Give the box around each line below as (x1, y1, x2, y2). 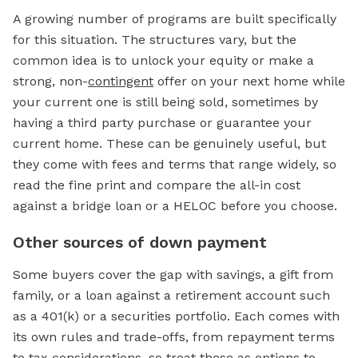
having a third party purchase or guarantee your (13, 115, 312, 131)
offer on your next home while (153, 74, 345, 89)
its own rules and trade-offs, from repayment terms (13, 329, 335, 345)
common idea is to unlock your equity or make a (13, 53, 314, 69)
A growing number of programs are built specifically (13, 11, 336, 27)
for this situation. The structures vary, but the (13, 32, 296, 48)
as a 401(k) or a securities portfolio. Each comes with (13, 308, 340, 324)
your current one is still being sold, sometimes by (13, 94, 318, 110)
